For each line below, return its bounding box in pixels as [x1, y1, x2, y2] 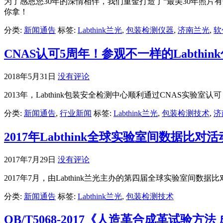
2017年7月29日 [4, 155, 56, 164]
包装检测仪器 [126, 25, 174, 34]
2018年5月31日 [4, 72, 56, 81]
